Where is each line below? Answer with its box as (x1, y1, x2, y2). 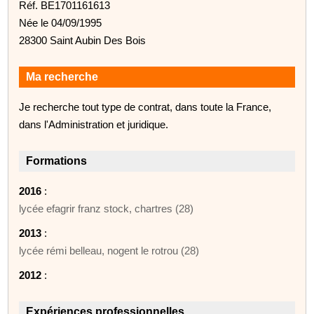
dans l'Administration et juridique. (19, 118, 169, 130)
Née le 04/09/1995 (19, 16, 102, 29)
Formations (26, 154, 88, 167)
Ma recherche (26, 70, 99, 83)
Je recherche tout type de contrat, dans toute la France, (19, 100, 272, 113)
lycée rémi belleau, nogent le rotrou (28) (19, 244, 200, 257)
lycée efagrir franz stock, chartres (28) (19, 202, 194, 214)
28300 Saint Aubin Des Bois (19, 34, 146, 46)
